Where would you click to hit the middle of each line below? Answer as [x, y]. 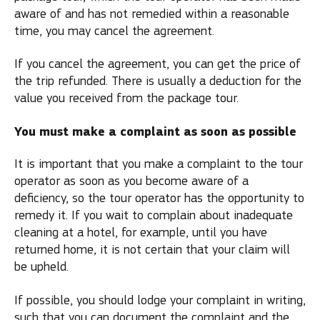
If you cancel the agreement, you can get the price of [157, 64]
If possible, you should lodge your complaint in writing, [160, 300]
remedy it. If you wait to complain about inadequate [154, 215]
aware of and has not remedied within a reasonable [152, 14]
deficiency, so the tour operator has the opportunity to [159, 198]
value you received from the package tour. [126, 98]
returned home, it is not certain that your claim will [152, 250]
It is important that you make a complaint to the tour [159, 164]
